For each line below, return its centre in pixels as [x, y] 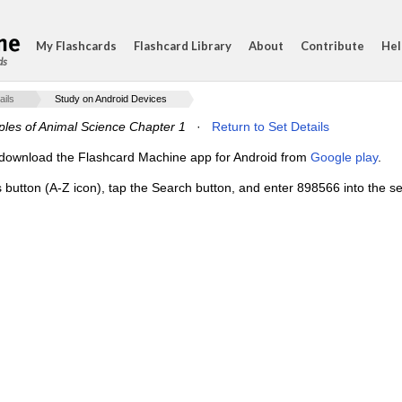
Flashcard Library [183, 46]
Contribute [332, 46]
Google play [344, 157]
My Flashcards [76, 46]
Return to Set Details [271, 127]
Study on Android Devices [111, 99]
